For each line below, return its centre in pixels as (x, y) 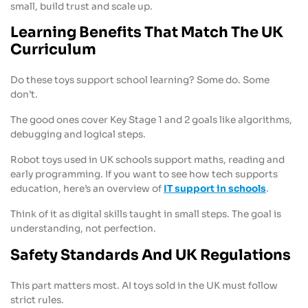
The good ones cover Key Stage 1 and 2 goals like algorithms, (151, 120)
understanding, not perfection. (83, 228)
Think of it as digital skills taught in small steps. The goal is (146, 214)
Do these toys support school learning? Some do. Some (140, 80)
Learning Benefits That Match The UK (147, 33)
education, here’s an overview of (87, 188)
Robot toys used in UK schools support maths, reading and (147, 159)
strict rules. (37, 300)
